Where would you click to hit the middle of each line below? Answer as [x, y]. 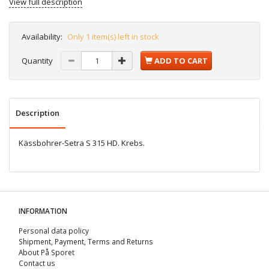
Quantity [38, 61]
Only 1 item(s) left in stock [113, 37]
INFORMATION [43, 210]
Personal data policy [54, 230]
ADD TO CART [181, 61]
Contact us [37, 263]
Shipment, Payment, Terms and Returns [86, 241]
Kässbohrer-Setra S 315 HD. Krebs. [82, 143]
